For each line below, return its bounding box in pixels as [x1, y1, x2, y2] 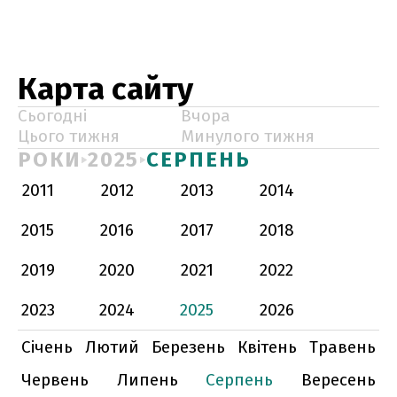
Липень [116, 370, 178, 390]
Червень [21, 370, 89, 390]
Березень [152, 337, 225, 357]
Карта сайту [18, 70, 193, 107]
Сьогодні [18, 105, 87, 126]
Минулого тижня [181, 126, 315, 146]
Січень [21, 337, 73, 357]
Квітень [237, 337, 297, 357]
